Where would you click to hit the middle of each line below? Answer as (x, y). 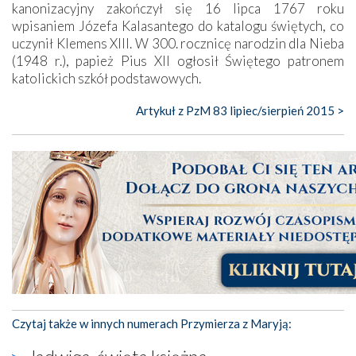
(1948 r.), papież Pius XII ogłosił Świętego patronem (178, 60)
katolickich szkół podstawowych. (106, 78)
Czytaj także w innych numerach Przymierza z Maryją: (152, 323)
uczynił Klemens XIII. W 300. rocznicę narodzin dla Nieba (178, 43)
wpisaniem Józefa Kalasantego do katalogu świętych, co (178, 25)
